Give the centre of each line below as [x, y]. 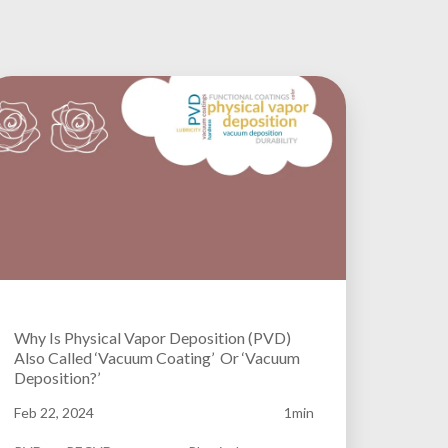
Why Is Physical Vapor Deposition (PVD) [152, 338]
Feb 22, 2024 [54, 413]
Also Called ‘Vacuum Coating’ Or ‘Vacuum [157, 358]
